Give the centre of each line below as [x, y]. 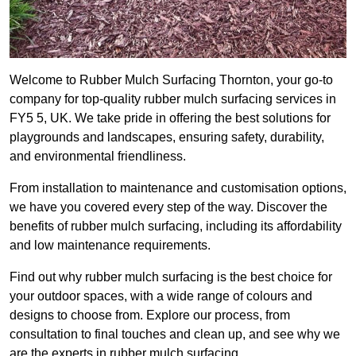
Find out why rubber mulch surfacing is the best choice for [171, 277]
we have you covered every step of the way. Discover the [168, 207]
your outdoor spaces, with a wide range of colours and [161, 296]
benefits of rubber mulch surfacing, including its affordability [176, 226]
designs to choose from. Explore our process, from [150, 315]
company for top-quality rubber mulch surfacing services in [173, 99]
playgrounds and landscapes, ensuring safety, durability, [167, 137]
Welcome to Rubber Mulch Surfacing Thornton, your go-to [171, 80]
